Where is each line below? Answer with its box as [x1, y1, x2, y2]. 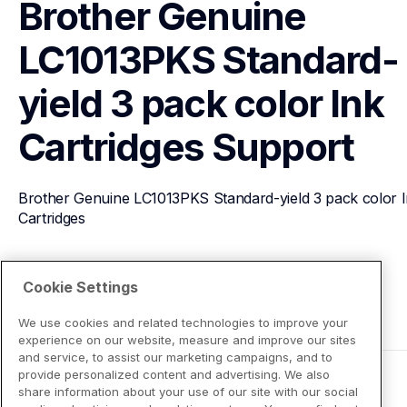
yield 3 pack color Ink [18, 80, 384, 126]
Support [211, 124, 354, 170]
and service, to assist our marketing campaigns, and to [18, 349, 333, 364]
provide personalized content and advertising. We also [18, 366, 330, 382]
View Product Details [40, 274, 179, 293]
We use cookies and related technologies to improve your [18, 314, 348, 330]
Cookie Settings [23, 277, 138, 296]
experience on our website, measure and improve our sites [18, 332, 356, 347]
